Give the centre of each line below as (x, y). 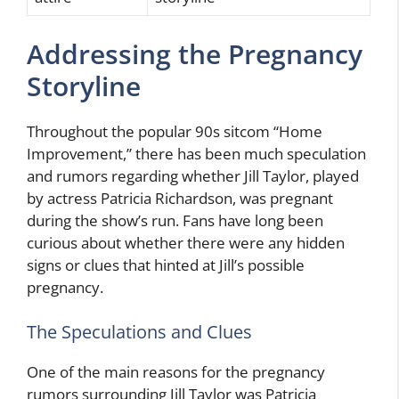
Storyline (84, 86)
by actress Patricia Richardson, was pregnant (180, 199)
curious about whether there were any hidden (186, 243)
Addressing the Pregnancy (195, 54)
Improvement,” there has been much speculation (196, 154)
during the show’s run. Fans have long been (175, 221)
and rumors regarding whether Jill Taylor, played (193, 176)
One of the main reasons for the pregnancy (176, 371)
